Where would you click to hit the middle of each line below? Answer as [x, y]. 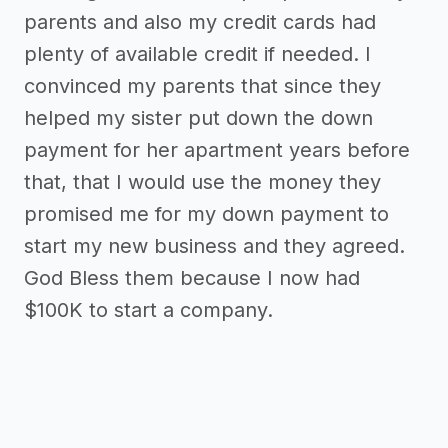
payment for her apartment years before [217, 150]
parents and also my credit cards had [200, 22]
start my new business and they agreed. [214, 246]
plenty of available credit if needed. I [197, 54]
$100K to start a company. [148, 310]
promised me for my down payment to [206, 214]
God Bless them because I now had [192, 278]
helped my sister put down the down [198, 118]
